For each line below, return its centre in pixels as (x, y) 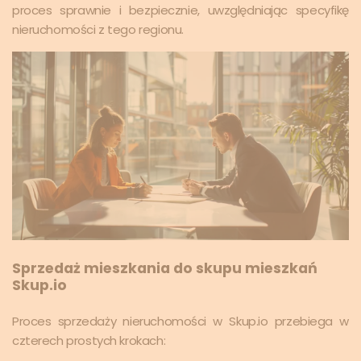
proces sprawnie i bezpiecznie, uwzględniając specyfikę (180, 10)
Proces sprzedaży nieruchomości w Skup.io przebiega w (180, 321)
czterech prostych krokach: (89, 340)
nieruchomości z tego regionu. (98, 30)
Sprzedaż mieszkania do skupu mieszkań (165, 268)
